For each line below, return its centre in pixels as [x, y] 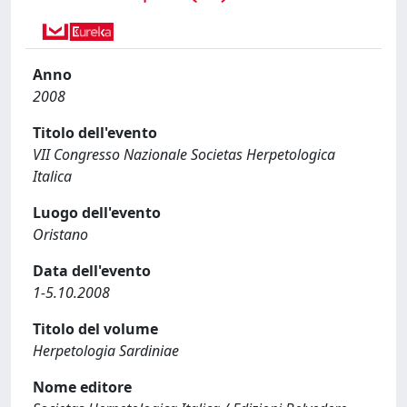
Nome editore [82, 387]
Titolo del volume [95, 329]
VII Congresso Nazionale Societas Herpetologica [184, 154]
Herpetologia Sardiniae [106, 351]
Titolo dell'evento [95, 133]
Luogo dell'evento [97, 213]
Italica [52, 176]
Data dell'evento [92, 271]
